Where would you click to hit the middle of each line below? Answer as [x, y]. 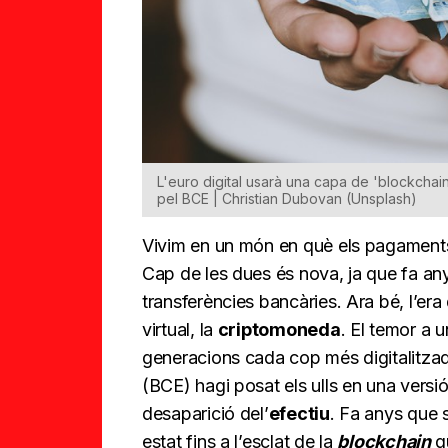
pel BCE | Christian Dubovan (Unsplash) [287, 198]
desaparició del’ [205, 413]
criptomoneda [279, 329]
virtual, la [180, 329]
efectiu [299, 413]
